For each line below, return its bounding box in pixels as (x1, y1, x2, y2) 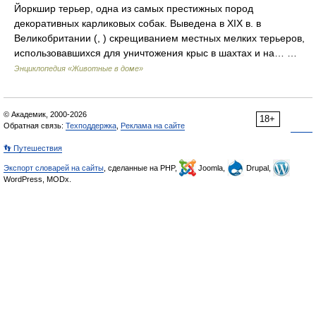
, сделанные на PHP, (104, 164, 179, 172)
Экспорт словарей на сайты (4, 164, 104, 172)
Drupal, (244, 164, 273, 172)
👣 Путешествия (4, 144, 62, 152)
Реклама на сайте (121, 121, 185, 130)
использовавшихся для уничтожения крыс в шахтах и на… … (14, 47, 303, 59)
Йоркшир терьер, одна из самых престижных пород (14, 3, 253, 14)
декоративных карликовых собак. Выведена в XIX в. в (14, 18, 261, 29)
